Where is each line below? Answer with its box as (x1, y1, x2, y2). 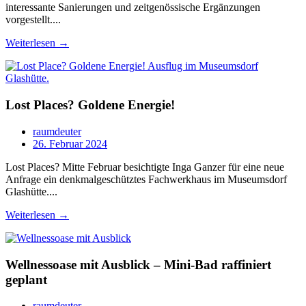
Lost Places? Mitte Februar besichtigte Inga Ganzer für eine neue (5, 161, 284, 173)
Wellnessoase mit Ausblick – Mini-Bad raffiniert (5, 257, 271, 272)
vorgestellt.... (5, 14, 61, 26)
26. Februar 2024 (33, 137, 107, 150)
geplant (5, 272, 47, 287)
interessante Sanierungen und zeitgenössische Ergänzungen (5, 1, 260, 14)
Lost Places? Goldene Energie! (5, 98, 175, 113)
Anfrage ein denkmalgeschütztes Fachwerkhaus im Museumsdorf (5, 173, 287, 185)
